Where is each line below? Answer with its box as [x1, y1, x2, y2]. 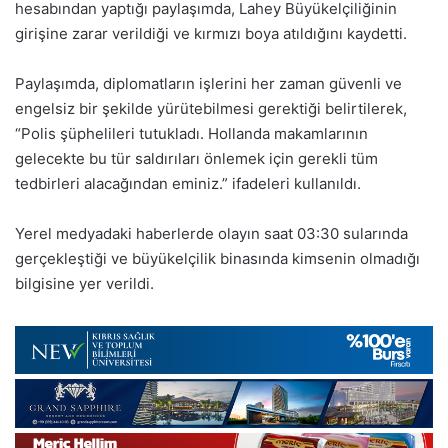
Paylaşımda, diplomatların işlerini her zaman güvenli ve [15, 73, 402, 93]
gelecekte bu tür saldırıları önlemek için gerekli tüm [15, 148, 378, 168]
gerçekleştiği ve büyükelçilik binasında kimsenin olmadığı [15, 248, 420, 268]
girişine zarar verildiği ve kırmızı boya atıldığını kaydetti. [15, 23, 407, 43]
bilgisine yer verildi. [15, 273, 154, 293]
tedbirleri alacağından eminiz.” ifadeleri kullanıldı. [15, 173, 361, 193]
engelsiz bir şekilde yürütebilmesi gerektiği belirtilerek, [15, 98, 407, 118]
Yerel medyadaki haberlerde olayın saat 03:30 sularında [15, 223, 408, 243]
